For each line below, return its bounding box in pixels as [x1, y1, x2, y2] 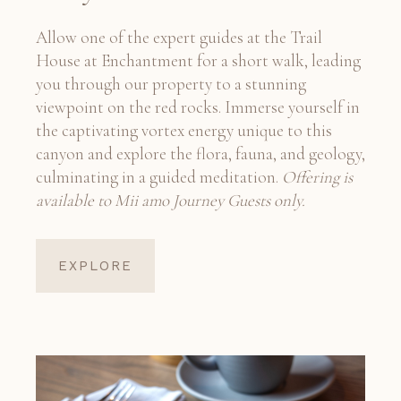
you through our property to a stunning [36, 73, 306, 94]
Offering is [282, 166, 353, 187]
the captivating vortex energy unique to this [36, 119, 332, 141]
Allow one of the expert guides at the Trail [36, 26, 322, 47]
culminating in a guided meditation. [36, 166, 282, 187]
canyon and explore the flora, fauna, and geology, [36, 142, 365, 164]
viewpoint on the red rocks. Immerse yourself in [36, 96, 360, 117]
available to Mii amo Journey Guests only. [36, 189, 305, 210]
